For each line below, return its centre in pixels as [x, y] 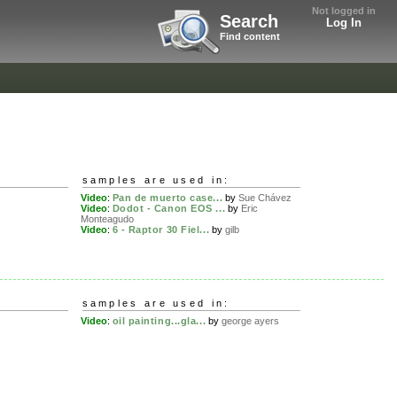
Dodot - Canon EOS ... [169, 209]
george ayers [251, 321]
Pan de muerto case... [167, 198]
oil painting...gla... [159, 321]
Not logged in [344, 11]
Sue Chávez [265, 198]
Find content [250, 36]
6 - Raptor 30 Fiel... [161, 230]
